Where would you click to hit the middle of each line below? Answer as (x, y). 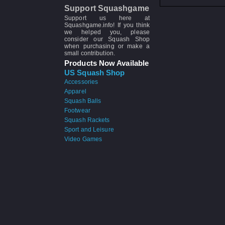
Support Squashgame (107, 8)
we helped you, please (107, 32)
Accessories (81, 82)
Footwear (77, 110)
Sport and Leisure (89, 130)
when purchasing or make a (107, 46)
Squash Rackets (87, 120)
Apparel (75, 91)
